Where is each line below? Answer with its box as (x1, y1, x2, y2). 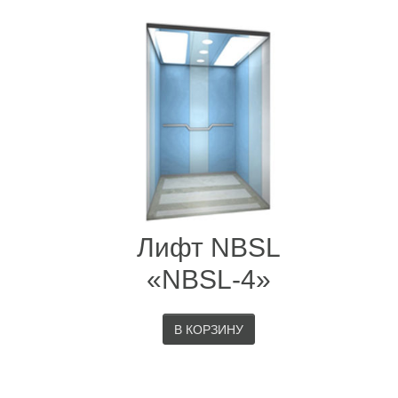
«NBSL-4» (146, 265, 271, 294)
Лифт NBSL (136, 233, 281, 262)
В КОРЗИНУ (173, 322, 243, 337)
